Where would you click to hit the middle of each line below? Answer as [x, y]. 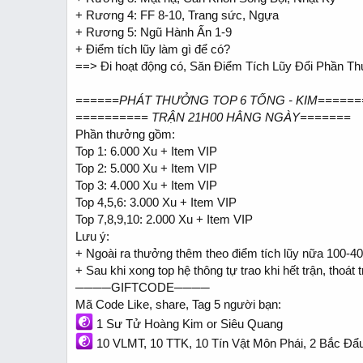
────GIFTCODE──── [143, 287]
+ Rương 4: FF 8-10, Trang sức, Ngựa [177, 15]
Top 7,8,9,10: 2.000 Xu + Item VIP [164, 219]
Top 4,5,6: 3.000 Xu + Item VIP [156, 202]
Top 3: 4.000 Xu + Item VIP [146, 185]
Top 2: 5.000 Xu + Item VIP [146, 168]
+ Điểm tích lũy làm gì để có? [153, 49]
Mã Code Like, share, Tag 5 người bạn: [178, 304]
